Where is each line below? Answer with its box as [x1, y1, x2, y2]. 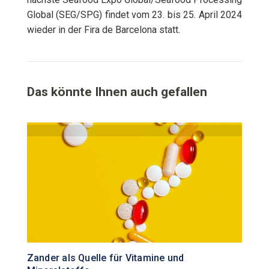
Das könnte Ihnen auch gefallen [26, 84, 207, 99]
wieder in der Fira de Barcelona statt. [26, 23, 180, 35]
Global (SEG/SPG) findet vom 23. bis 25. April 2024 [26, 8, 243, 20]
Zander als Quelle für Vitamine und [26, 252, 184, 264]
